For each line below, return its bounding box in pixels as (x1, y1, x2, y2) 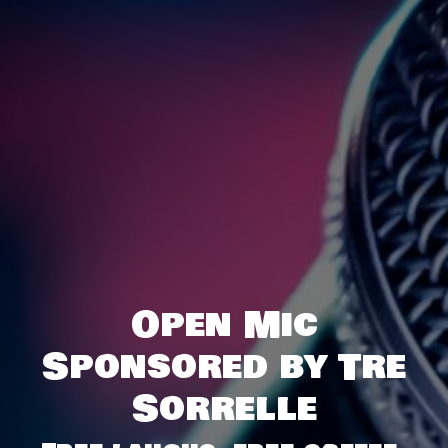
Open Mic (130, 298, 318, 353)
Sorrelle (131, 382, 317, 437)
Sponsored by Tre (42, 340, 406, 395)
